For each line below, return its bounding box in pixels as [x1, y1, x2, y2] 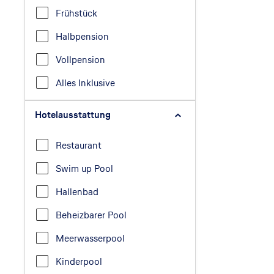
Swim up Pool [56, 161, 113, 175]
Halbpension [56, 29, 109, 43]
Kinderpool [56, 254, 102, 268]
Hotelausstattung [35, 108, 111, 121]
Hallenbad [56, 185, 98, 198]
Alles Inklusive [56, 76, 115, 89]
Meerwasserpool [56, 231, 125, 245]
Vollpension [56, 53, 105, 66]
